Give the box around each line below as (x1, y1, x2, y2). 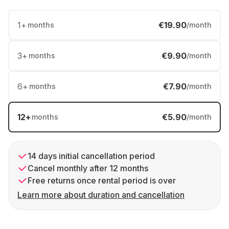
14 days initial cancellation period (28, 151, 155, 161)
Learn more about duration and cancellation (17, 190, 185, 200)
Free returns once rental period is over (28, 175, 176, 186)
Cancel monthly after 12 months (28, 163, 148, 173)
